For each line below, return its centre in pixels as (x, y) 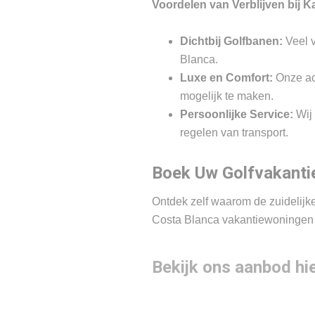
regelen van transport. (234, 133)
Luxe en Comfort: (226, 78)
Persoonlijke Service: (236, 114)
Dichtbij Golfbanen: (231, 41)
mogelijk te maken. (226, 96)
